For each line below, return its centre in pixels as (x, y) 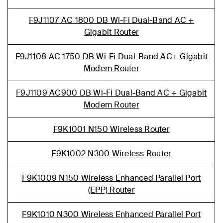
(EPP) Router (111, 190)
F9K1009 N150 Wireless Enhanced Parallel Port (111, 178)
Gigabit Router (111, 32)
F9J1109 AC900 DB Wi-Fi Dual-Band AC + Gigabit (111, 93)
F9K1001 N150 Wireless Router (111, 129)
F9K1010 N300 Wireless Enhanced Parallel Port (111, 214)
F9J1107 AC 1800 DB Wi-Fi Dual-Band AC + (111, 20)
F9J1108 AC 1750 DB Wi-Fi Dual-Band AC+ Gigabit (111, 56)
